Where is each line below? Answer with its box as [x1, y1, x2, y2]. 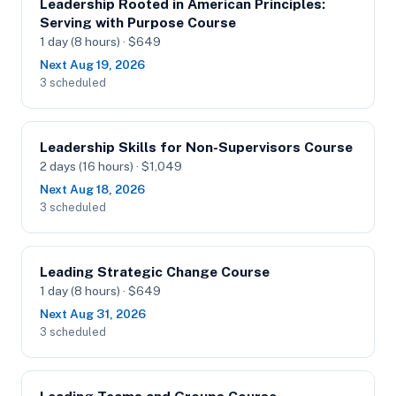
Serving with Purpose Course [40, 14, 236, 31]
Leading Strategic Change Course [40, 263, 270, 280]
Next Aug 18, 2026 [40, 182, 145, 196]
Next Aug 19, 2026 [40, 57, 145, 72]
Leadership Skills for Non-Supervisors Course [40, 139, 353, 156]
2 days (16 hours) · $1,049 [40, 159, 182, 173]
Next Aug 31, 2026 [40, 307, 146, 321]
